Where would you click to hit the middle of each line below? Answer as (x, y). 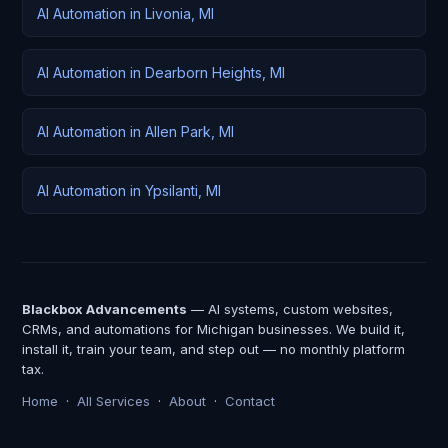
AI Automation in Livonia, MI (125, 13)
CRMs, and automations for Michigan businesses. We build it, (213, 329)
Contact (250, 401)
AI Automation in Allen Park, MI (135, 131)
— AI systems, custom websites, (290, 309)
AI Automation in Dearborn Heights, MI (161, 72)
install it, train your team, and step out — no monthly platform (213, 349)
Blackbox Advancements (104, 309)
